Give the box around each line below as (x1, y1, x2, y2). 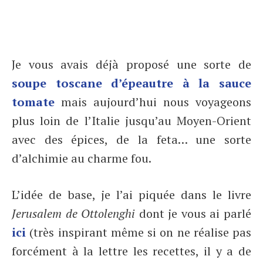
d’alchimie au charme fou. (12, 150, 151, 166)
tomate (12, 94, 61, 110)
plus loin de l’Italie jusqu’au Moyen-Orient (12, 113, 251, 129)
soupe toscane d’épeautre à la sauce (12, 75, 251, 91)
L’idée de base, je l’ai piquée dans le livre (12, 187, 251, 203)
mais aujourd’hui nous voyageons (61, 94, 251, 110)
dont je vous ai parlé (135, 205, 252, 221)
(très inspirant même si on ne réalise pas (29, 224, 251, 240)
